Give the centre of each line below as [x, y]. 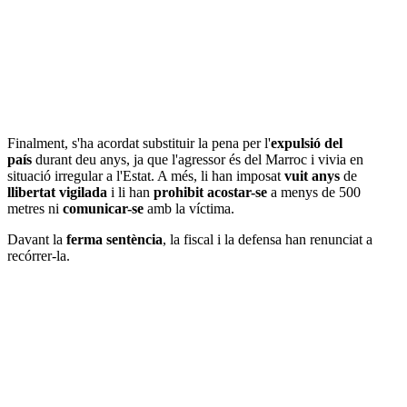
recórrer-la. [39, 256]
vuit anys [312, 176]
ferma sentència [114, 240]
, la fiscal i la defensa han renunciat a [268, 240]
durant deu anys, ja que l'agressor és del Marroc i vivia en [198, 160]
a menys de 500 [316, 193]
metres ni [35, 209]
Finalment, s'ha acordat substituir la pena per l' [139, 144]
